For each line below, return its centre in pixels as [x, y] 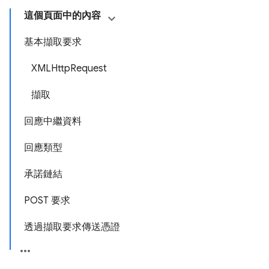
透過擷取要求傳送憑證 [72, 227]
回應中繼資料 [53, 121]
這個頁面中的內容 [62, 16]
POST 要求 [47, 201]
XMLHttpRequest [69, 68]
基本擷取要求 [53, 42]
